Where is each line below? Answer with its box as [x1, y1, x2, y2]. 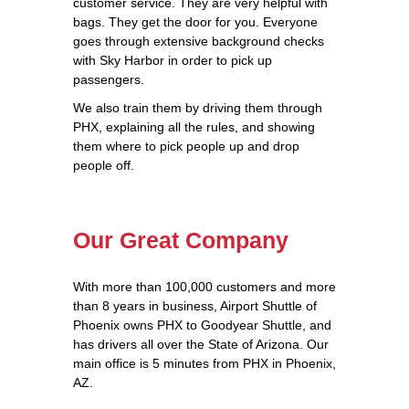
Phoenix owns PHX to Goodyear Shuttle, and [73, 317, 331, 332]
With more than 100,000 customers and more [73, 278, 336, 294]
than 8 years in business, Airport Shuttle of [73, 298, 317, 313]
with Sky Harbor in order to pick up [73, 52, 272, 68]
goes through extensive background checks [73, 33, 324, 48]
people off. [73, 157, 134, 173]
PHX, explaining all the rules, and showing [73, 119, 315, 134]
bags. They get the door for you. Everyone [73, 14, 318, 29]
